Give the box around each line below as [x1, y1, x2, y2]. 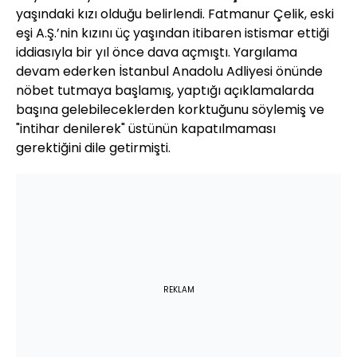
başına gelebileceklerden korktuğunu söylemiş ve [16, 100, 324, 120]
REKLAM [163, 284, 194, 296]
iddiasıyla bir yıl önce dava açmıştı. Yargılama [16, 43, 297, 62]
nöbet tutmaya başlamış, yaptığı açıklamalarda [16, 81, 314, 100]
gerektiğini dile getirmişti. [16, 139, 171, 158]
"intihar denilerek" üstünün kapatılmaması [16, 120, 276, 139]
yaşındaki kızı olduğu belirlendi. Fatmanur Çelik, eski [16, 5, 334, 24]
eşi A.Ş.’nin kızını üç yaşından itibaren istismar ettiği [16, 24, 329, 43]
